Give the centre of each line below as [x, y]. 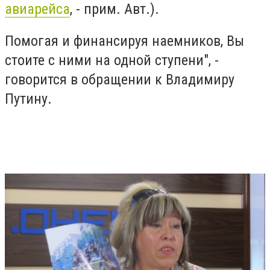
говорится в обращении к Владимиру [120, 80]
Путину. [28, 99]
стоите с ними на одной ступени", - [112, 61]
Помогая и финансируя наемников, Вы [124, 41]
